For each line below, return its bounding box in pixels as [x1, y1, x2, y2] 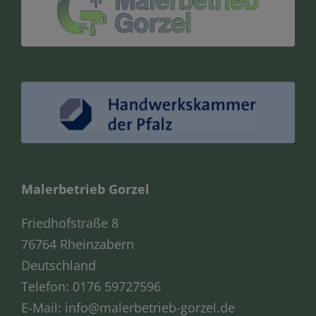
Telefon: [21, 277, 73, 295]
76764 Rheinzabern [21, 235, 134, 253]
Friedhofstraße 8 [21, 214, 119, 231]
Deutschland [21, 256, 96, 274]
